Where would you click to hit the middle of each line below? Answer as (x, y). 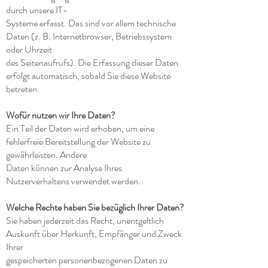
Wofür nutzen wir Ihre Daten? (61, 115)
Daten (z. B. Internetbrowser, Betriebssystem (89, 36)
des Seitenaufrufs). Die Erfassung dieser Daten (92, 63)
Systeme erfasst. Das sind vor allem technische (91, 23)
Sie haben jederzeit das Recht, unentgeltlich (85, 220)
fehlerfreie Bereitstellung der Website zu (78, 141)
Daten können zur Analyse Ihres (64, 168)
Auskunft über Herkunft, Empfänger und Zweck (94, 234)
